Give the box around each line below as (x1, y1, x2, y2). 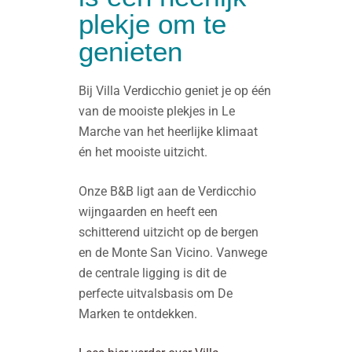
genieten (79, 36, 182, 67)
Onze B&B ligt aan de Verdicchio (79, 184, 256, 199)
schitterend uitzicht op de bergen (79, 225, 258, 240)
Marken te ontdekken (79, 306, 194, 321)
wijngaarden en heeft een (79, 204, 218, 219)
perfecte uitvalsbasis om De (79, 286, 233, 301)
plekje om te (79, 9, 226, 39)
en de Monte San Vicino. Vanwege (79, 245, 267, 260)
